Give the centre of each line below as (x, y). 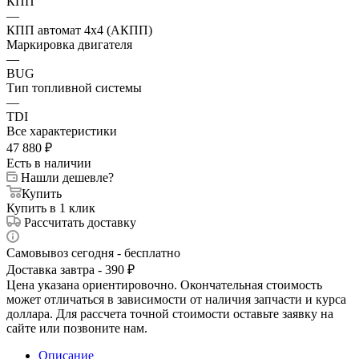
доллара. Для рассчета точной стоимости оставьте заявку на (170, 313)
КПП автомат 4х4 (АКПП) (79, 30)
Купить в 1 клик (51, 208)
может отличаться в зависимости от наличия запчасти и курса (176, 299)
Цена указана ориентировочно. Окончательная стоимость (164, 284)
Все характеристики (62, 131)
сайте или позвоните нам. (77, 328)
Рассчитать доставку (80, 222)
